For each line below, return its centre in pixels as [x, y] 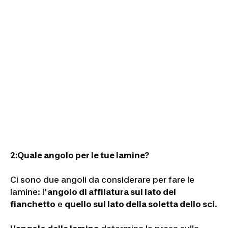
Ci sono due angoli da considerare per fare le [102, 179]
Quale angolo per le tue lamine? [83, 155]
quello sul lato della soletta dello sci [140, 204]
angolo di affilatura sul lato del [112, 192]
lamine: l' [29, 192]
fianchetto [33, 204]
